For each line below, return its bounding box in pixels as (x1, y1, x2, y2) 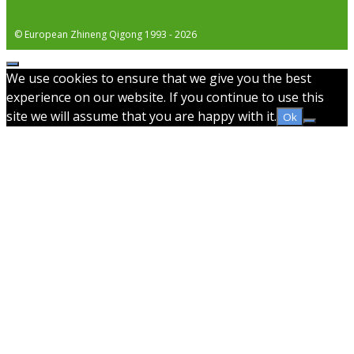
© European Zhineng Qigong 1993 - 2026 (14, 27, 197, 41)
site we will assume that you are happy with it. (6, 107, 277, 125)
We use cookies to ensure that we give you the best (6, 69, 311, 87)
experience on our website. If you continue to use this (6, 88, 324, 106)
